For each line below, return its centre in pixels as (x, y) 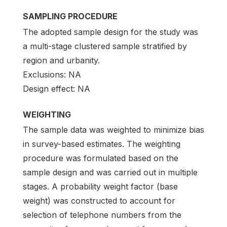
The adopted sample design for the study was (110, 32)
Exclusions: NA (52, 74)
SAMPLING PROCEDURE (70, 16)
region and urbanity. (61, 60)
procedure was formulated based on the (101, 158)
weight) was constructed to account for (99, 200)
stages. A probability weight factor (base (100, 186)
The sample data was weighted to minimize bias (113, 129)
